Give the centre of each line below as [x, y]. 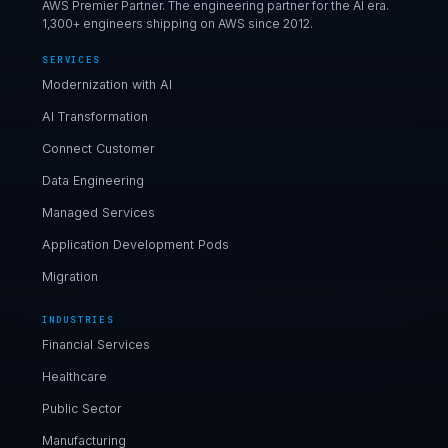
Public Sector [82, 408]
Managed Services [98, 212]
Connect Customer [98, 148]
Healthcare [74, 376]
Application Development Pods [135, 244]
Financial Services [96, 344]
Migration [70, 276]
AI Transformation [95, 116]
